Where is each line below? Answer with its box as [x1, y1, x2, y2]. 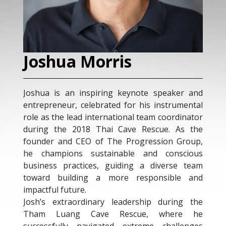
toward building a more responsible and [23, 172, 203, 183]
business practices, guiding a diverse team [23, 160, 203, 171]
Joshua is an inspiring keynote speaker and [23, 87, 203, 98]
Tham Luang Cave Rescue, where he [23, 208, 203, 219]
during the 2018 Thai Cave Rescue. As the [23, 124, 203, 135]
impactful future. [23, 184, 86, 195]
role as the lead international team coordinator [23, 111, 203, 123]
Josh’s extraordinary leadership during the [23, 196, 203, 207]
